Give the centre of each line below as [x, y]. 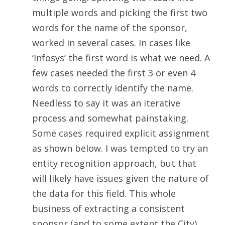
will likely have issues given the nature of [121, 179]
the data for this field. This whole [104, 194]
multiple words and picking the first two [120, 13]
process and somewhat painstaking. [111, 118]
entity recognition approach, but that [114, 163]
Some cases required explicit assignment [121, 133]
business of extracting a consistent [108, 209]
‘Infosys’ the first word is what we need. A [121, 58]
